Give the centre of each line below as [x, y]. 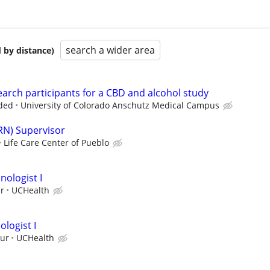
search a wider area [110, 50]
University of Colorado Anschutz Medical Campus [120, 105]
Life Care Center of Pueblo [56, 142]
